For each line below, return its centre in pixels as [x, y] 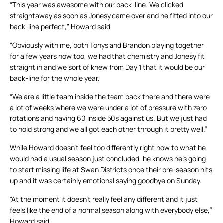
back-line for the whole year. [55, 78]
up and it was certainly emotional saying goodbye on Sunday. [106, 181]
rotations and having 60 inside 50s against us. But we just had [108, 118]
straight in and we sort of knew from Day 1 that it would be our [107, 67]
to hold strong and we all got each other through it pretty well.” [109, 129]
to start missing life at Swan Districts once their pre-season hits [111, 170]
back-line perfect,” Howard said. [61, 27]
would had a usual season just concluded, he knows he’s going [108, 159]
